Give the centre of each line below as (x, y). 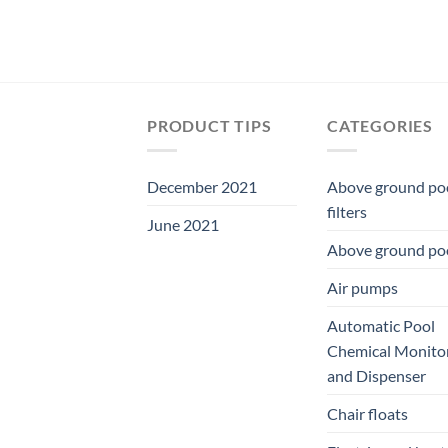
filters (347, 211)
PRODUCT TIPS (209, 126)
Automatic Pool (381, 325)
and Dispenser (376, 375)
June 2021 (183, 224)
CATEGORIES (380, 126)
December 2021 (202, 186)
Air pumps (362, 287)
